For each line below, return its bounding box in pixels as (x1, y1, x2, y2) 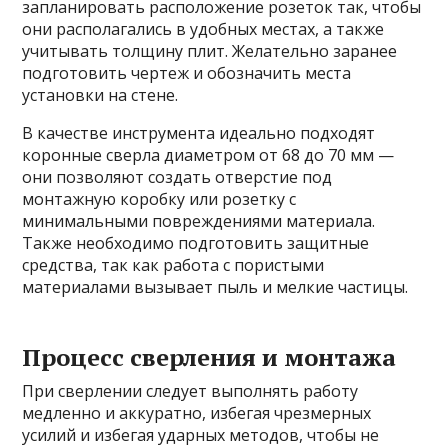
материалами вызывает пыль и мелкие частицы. (22, 276, 409, 299)
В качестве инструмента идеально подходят (22, 122, 376, 145)
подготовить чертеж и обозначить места (22, 62, 352, 85)
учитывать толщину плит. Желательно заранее (22, 40, 398, 63)
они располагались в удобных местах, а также (22, 18, 385, 41)
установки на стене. (22, 84, 179, 107)
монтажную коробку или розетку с (22, 188, 297, 211)
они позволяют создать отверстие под (22, 166, 333, 189)
